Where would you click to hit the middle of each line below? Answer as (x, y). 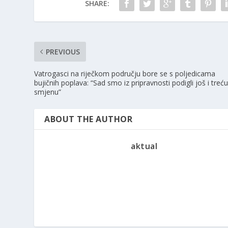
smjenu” (48, 92)
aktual (144, 146)
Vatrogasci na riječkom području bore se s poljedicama (125, 74)
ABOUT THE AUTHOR (89, 119)
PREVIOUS (63, 52)
